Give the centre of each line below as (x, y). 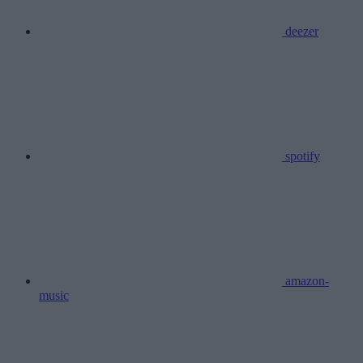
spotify (303, 156)
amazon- (307, 280)
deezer (302, 31)
